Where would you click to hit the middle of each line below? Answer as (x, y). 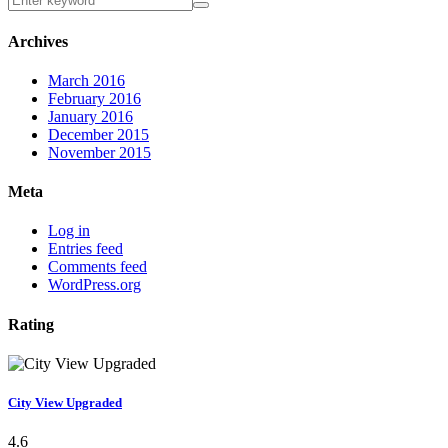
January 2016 (90, 116)
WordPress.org (94, 285)
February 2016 (94, 98)
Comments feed (97, 267)
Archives (38, 41)
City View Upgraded (65, 403)
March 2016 (86, 80)
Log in (69, 231)
